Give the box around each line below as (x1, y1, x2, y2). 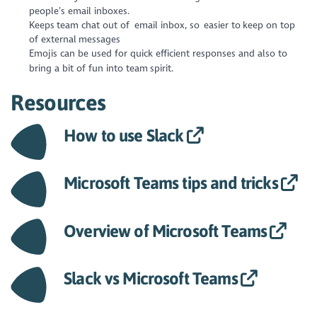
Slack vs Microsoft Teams (64, 268, 238, 288)
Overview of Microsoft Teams (64, 221, 267, 241)
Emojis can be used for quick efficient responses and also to (28, 47, 287, 60)
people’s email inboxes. (28, 5, 134, 18)
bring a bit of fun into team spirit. (28, 62, 173, 74)
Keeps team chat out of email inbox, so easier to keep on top (28, 19, 295, 32)
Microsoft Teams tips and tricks (64, 173, 278, 193)
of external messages (28, 33, 122, 46)
